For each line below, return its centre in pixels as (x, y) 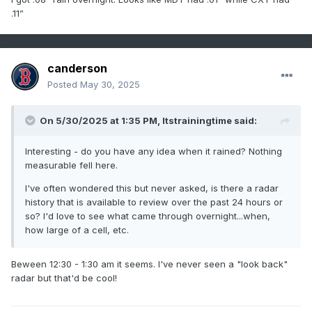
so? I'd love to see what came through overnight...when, (148, 216)
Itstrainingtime (197, 121)
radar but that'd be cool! (65, 278)
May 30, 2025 (110, 85)
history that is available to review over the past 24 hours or (154, 202)
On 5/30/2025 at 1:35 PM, (101, 121)
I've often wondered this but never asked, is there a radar (152, 188)
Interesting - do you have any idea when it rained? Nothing (154, 151)
